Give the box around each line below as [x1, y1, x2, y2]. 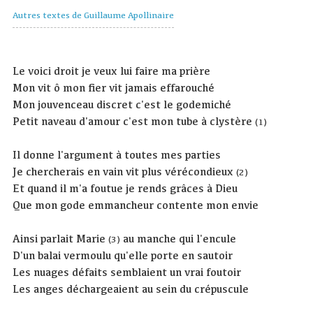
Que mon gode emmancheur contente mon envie [13, 198, 259, 212]
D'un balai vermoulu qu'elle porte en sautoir [13, 248, 233, 262]
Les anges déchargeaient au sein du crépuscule [13, 282, 249, 296]
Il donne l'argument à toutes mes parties [13, 147, 221, 161]
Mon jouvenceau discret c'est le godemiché [13, 97, 232, 111]
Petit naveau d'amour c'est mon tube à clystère [13, 114, 256, 128]
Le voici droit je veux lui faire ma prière [13, 64, 211, 78]
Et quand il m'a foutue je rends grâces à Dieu [13, 181, 238, 195]
